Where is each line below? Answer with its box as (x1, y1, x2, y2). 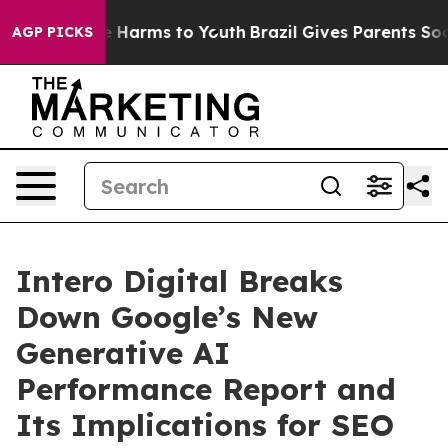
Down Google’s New (16, 298, 318, 336)
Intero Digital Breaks (16, 262, 343, 300)
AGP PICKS (12, 23, 93, 41)
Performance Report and (16, 370, 396, 408)
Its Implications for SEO (16, 406, 394, 444)
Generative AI (16, 334, 230, 372)
